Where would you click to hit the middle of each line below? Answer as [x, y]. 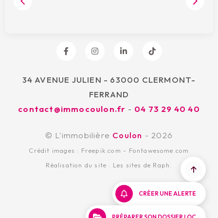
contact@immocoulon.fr [72, 109]
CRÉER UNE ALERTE [167, 193]
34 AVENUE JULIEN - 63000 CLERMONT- [109, 79]
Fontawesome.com [159, 150]
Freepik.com [101, 150]
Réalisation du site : [79, 165]
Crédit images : [55, 150]
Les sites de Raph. [142, 165]
